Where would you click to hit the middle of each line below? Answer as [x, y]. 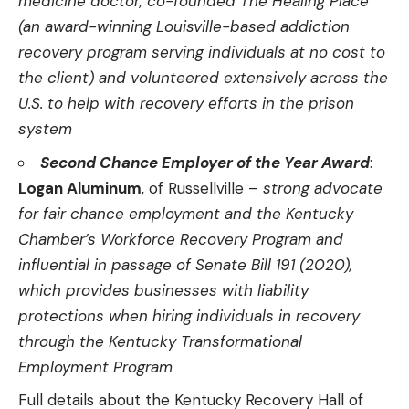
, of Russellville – [202, 188]
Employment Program [95, 367]
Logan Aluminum [80, 188]
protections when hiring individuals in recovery [189, 315]
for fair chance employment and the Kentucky [186, 213]
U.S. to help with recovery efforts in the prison [186, 104]
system [45, 129]
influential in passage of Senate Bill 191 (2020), [185, 264]
